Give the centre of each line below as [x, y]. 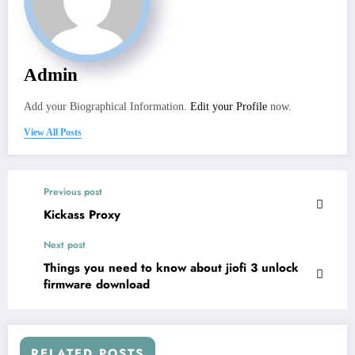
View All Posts [53, 132]
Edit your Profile [229, 106]
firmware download [97, 284]
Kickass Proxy [82, 214]
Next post [65, 244]
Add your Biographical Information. [107, 106]
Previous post [73, 191]
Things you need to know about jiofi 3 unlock [171, 267]
